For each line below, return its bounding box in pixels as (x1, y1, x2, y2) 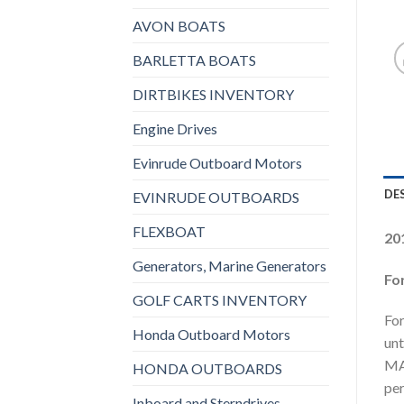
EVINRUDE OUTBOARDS (133, 188, 299, 206)
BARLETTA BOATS (133, 50, 256, 69)
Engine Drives (133, 119, 217, 137)
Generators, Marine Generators (133, 256, 326, 274)
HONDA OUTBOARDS (133, 359, 282, 377)
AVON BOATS (133, 16, 225, 34)
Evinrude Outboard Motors (133, 153, 302, 171)
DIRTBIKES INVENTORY (133, 85, 294, 103)
